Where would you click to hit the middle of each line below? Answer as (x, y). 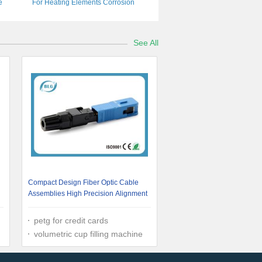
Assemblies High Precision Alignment (88, 194)
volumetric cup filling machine (88, 234)
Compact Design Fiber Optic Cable (83, 182)
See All (146, 43)
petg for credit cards (71, 220)
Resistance (83, 13)
